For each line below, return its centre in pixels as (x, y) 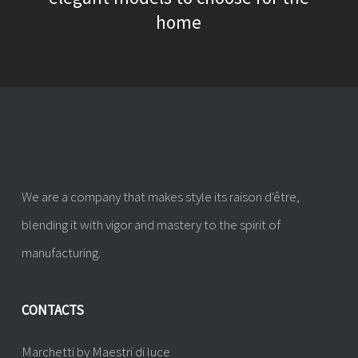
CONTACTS (52, 310)
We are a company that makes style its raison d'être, (160, 197)
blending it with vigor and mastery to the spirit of (151, 225)
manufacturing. (61, 253)
